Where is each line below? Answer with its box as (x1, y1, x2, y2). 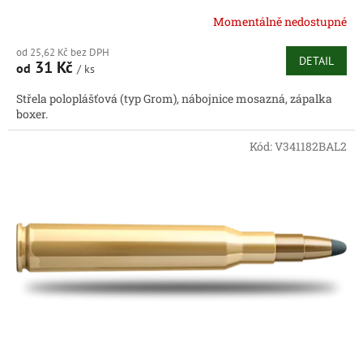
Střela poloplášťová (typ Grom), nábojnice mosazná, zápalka (16, 90, 332, 106)
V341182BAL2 (275, 138, 347, 154)
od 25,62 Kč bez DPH (16, 45, 109, 59)
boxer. (16, 105, 48, 122)
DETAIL (299, 53, 334, 68)
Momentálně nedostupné (213, 14, 347, 30)
